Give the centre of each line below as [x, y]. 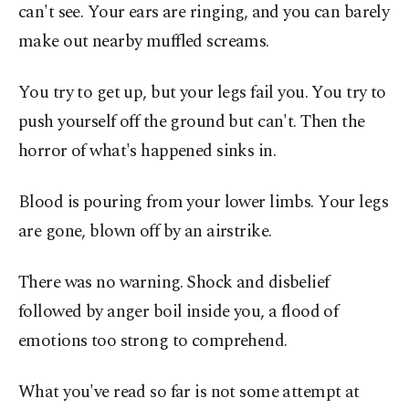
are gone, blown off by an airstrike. [145, 231]
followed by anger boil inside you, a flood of [178, 312]
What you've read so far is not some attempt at [189, 392]
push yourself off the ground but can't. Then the [192, 122]
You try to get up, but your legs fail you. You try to [202, 93]
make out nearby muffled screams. [144, 42]
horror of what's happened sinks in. [147, 151]
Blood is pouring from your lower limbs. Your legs [204, 202]
